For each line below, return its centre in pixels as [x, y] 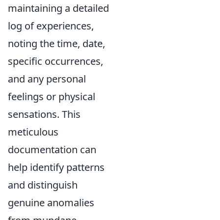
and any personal [47, 79]
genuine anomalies [51, 202]
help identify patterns [56, 167]
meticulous [33, 132]
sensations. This [44, 114]
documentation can [52, 149]
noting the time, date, [56, 43]
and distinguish [43, 185]
